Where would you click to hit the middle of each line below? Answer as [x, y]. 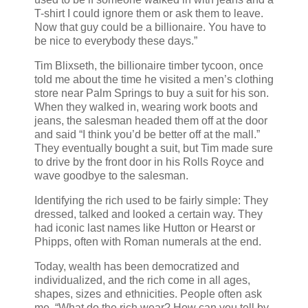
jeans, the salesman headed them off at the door [151, 121]
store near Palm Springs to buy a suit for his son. [152, 93]
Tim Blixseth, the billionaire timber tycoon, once [149, 66]
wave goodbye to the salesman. [111, 176]
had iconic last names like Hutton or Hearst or [145, 228]
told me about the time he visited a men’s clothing [154, 80]
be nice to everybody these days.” [116, 41]
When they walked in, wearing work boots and [146, 107]
